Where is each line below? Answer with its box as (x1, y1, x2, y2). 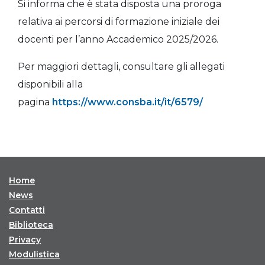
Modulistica (9, 249, 60, 260)
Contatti (9, 205, 45, 215)
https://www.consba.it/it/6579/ (52, 96, 203, 108)
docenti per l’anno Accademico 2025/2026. (18, 34, 218, 45)
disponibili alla (18, 79, 83, 90)
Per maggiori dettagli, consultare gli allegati (18, 61, 225, 72)
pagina (18, 96, 52, 108)
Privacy (9, 234, 41, 245)
